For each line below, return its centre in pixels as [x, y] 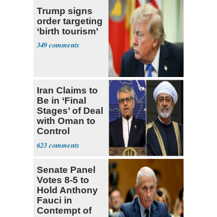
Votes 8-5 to [63, 180]
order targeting [70, 21]
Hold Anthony [67, 190]
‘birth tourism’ [68, 31]
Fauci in [54, 200]
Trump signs [65, 11]
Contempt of [64, 210]
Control [53, 131]
